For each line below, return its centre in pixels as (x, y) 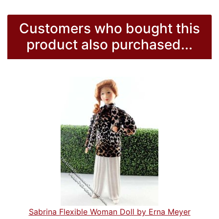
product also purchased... (109, 45)
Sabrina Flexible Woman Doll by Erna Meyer (109, 212)
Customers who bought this (109, 29)
